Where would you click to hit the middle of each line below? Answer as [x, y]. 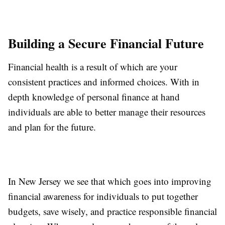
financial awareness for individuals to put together [103, 196]
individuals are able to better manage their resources [107, 111]
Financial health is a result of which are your [93, 66]
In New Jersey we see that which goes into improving [110, 181]
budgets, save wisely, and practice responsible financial [113, 211]
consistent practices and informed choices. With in [104, 81]
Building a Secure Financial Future [106, 43]
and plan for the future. [52, 127]
